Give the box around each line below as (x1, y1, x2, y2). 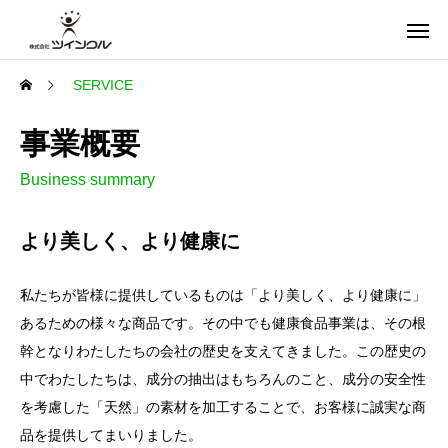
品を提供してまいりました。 (20, 427, 202, 443)
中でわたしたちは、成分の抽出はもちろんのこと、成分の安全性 (20, 371, 426, 387)
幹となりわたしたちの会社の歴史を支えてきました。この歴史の (20, 343, 426, 359)
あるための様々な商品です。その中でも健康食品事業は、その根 (20, 315, 426, 331)
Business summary (20, 171, 155, 188)
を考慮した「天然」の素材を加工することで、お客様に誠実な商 (20, 399, 426, 415)
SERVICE (73, 77, 133, 93)
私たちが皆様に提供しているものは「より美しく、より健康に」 (20, 287, 426, 303)
